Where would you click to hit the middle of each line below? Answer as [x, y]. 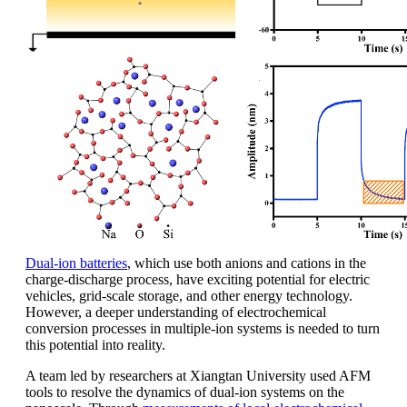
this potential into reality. [95, 344]
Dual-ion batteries [76, 263]
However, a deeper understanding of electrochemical [176, 312]
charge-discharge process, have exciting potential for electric [198, 279]
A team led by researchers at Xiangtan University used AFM [198, 375]
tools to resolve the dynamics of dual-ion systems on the [185, 392]
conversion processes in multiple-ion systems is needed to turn [203, 328]
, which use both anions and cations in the [247, 263]
